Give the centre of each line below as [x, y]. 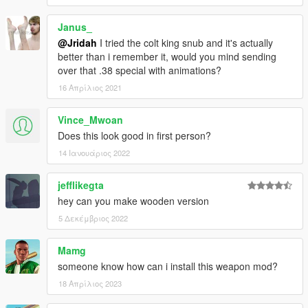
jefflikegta [81, 185]
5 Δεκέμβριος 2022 [93, 218]
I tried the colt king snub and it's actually [185, 43]
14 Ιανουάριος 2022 [94, 153]
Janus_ [75, 27]
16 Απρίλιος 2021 [90, 88]
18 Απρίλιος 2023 [90, 284]
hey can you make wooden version [133, 201]
